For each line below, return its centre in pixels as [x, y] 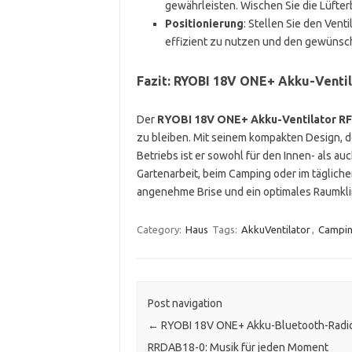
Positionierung [204, 23]
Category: [160, 229]
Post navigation [185, 304]
